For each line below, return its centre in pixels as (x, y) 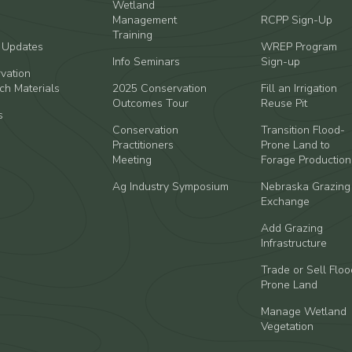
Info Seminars (147, 62)
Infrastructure (293, 243)
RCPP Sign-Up (296, 20)
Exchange (285, 202)
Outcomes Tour (151, 103)
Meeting (132, 160)
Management (145, 20)
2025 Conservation (160, 88)
